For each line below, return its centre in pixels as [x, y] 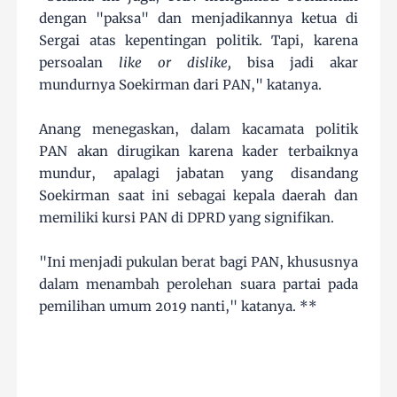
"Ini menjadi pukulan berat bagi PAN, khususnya [198, 262]
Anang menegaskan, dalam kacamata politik [198, 129]
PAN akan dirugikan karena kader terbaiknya [198, 152]
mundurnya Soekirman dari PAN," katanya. [181, 85]
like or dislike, [175, 63]
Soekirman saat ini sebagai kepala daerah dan [198, 196]
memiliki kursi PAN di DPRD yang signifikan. [187, 218]
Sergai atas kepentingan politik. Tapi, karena [198, 41]
